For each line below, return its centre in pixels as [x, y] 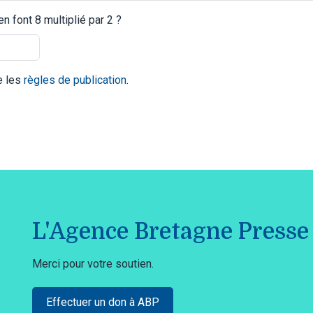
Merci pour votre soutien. [93, 263]
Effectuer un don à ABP [103, 302]
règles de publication [75, 80]
